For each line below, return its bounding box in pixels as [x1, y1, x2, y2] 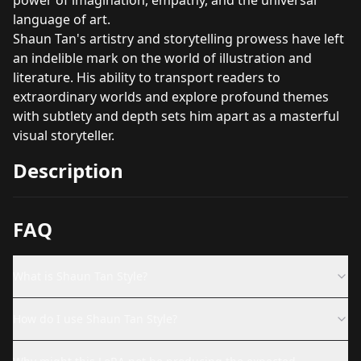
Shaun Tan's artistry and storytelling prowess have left [13, 29, 344, 48]
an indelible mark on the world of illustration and [13, 48, 312, 67]
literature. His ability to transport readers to [13, 68, 280, 86]
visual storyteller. [13, 126, 114, 144]
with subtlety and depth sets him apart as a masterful [13, 106, 339, 125]
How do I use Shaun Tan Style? [13, 310, 177, 326]
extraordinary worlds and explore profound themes [13, 87, 329, 106]
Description [13, 156, 123, 184]
